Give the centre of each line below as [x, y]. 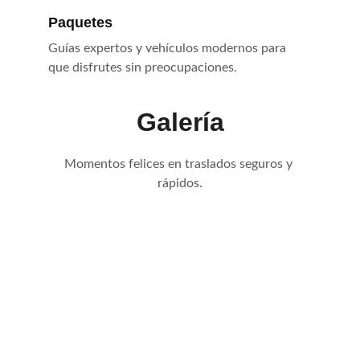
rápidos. [180, 183]
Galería [180, 122]
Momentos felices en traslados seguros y [180, 164]
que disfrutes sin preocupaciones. [143, 67]
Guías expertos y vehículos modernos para [169, 48]
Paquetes [80, 22]
